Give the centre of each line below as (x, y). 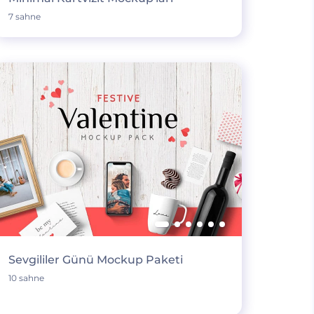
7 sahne (24, 16)
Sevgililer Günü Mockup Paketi (95, 260)
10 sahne (26, 278)
